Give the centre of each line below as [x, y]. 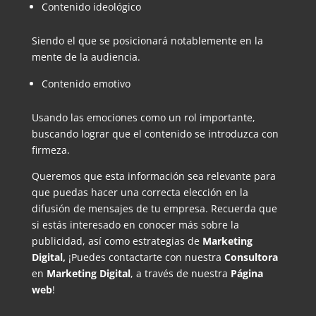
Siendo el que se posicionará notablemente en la [147, 40]
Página [247, 273]
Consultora [251, 257]
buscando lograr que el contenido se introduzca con [155, 133]
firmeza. [50, 150]
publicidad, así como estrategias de [117, 241]
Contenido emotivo [86, 83]
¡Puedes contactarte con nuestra [145, 257]
